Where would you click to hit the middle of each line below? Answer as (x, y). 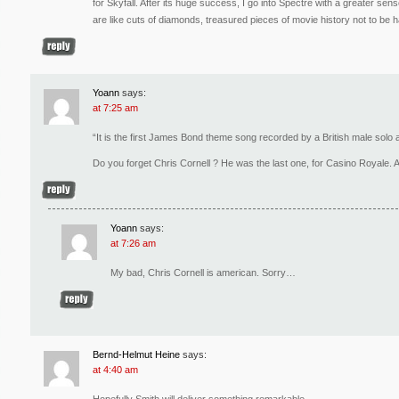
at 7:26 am (133, 244)
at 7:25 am (115, 108)
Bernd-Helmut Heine (136, 355)
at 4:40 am (115, 370)
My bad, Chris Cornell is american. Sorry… (203, 273)
